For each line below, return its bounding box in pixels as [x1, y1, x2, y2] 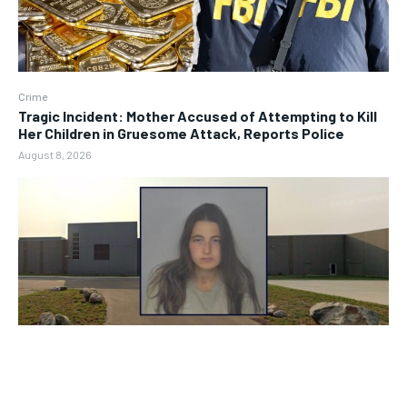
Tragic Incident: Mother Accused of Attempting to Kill [18, 107, 377, 125]
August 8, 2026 [18, 148, 92, 162]
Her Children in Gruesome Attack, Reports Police [18, 124, 344, 143]
